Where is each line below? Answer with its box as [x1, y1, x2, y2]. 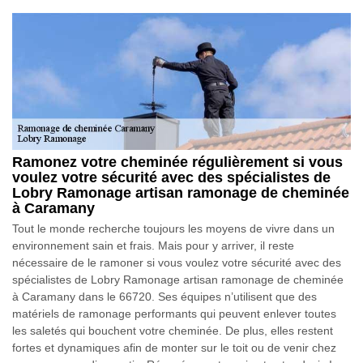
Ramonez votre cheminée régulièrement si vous [12, 153, 343, 170]
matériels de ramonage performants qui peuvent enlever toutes [12, 306, 336, 320]
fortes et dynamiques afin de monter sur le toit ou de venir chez [12, 340, 336, 354]
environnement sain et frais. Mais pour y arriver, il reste [12, 238, 294, 252]
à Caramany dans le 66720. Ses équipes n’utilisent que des [12, 289, 317, 303]
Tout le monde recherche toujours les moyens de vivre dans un [12, 221, 335, 235]
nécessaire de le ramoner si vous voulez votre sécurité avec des [12, 255, 341, 269]
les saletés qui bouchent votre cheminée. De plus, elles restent [12, 323, 333, 337]
